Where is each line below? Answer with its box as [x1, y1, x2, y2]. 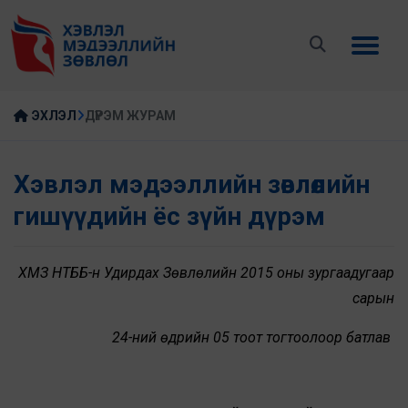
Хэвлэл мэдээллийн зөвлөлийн [14, 169, 370, 200]
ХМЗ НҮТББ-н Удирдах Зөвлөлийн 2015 [18, 264, 273, 282]
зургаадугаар [308, 264, 394, 282]
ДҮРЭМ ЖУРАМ [85, 108, 176, 124]
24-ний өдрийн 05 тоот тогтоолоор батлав [112, 329, 394, 347]
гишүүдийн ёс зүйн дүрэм [14, 201, 325, 232]
